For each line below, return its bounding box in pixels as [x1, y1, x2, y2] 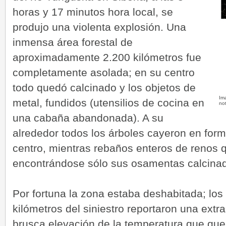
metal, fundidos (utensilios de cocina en [13, 96, 204, 108]
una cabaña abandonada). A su [13, 111, 163, 124]
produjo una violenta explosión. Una [13, 21, 186, 33]
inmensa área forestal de [13, 36, 133, 48]
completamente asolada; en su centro [13, 66, 195, 78]
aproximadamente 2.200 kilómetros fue [13, 51, 201, 63]
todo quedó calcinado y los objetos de [13, 81, 196, 93]
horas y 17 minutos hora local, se [13, 6, 173, 18]
